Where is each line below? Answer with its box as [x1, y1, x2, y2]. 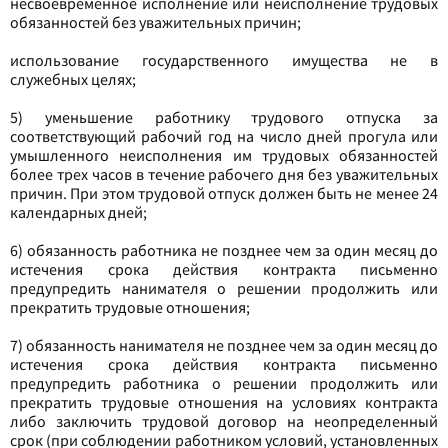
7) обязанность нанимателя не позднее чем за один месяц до [10, 335, 438, 355]
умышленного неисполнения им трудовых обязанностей [10, 145, 438, 165]
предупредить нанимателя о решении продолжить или [10, 278, 438, 298]
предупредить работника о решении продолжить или [10, 373, 438, 393]
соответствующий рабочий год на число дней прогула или [10, 126, 438, 146]
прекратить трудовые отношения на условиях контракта [10, 392, 438, 412]
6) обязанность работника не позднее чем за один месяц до [10, 240, 438, 260]
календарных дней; [10, 202, 147, 222]
